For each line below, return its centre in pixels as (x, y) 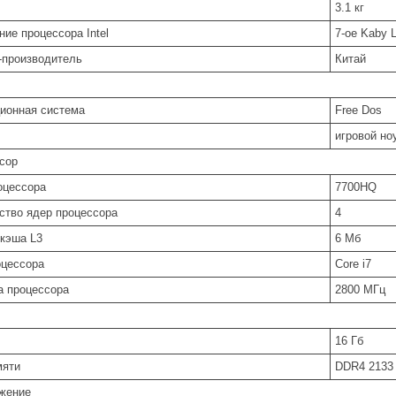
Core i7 (353, 264)
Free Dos (358, 110)
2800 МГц (360, 290)
